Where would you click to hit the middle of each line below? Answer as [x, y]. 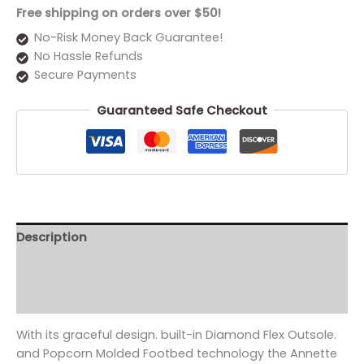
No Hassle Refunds [88, 56]
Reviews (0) [52, 298]
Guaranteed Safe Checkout [182, 110]
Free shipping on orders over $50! [119, 13]
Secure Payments [85, 75]
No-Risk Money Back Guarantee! [128, 38]
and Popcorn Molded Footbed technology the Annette [177, 353]
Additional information [88, 268]
